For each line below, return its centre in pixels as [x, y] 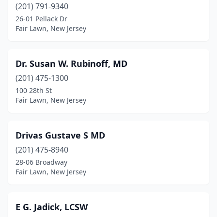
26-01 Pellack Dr [41, 19]
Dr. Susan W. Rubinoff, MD [71, 63]
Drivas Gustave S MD [60, 135]
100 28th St [34, 90]
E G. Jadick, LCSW [52, 207]
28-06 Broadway [41, 162]
